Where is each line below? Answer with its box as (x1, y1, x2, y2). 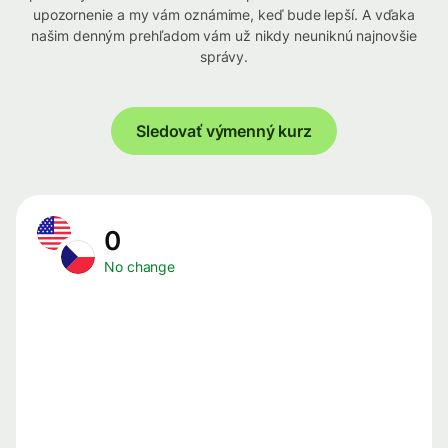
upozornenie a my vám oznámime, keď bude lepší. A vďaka (32, 6, 416, 24)
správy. (199, 48, 249, 66)
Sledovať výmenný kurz (136, 121, 312, 142)
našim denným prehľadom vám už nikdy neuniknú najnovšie (31, 27, 417, 45)
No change (104, 258, 176, 276)
